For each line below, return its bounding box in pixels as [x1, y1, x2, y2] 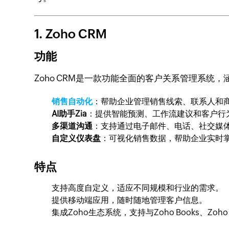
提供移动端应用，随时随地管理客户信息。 [52, 195, 208, 205]
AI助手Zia [52, 109, 87, 119]
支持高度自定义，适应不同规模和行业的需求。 [52, 183, 224, 193]
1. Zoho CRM [34, 27, 107, 41]
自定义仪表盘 [52, 133, 101, 143]
